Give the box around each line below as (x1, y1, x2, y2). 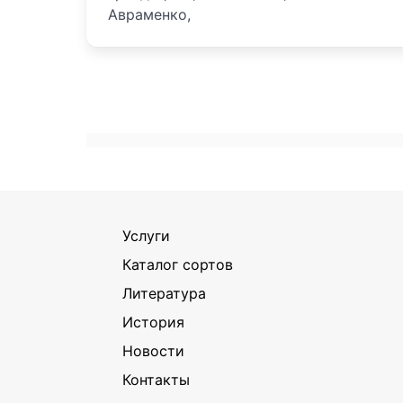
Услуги (122, 226, 170, 245)
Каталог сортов (122, 255, 233, 273)
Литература (122, 283, 206, 302)
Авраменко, (108, 5, 191, 24)
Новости (122, 341, 184, 360)
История (122, 312, 184, 331)
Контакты (122, 370, 190, 389)
